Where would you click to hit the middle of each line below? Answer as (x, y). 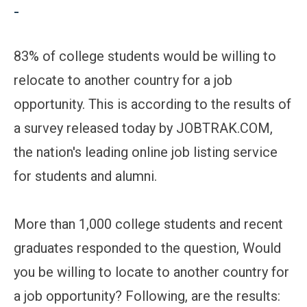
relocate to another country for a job (123, 80)
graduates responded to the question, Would (147, 248)
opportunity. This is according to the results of (152, 104)
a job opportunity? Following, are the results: (147, 296)
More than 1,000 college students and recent (148, 224)
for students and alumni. (85, 176)
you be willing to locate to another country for (151, 272)
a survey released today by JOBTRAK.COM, (143, 128)
